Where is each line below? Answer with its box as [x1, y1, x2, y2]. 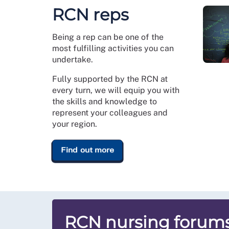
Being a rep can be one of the [52, 32, 164, 42]
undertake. [52, 55, 93, 64]
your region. [52, 119, 97, 129]
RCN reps [52, 5, 129, 25]
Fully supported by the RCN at [52, 74, 168, 84]
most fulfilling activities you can [52, 43, 174, 53]
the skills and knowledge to [52, 97, 157, 106]
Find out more [61, 146, 114, 154]
